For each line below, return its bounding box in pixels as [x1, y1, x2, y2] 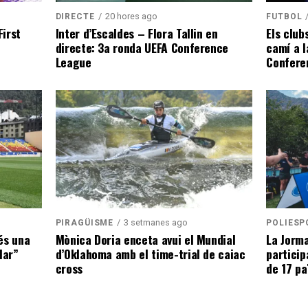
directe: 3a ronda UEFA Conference [55, 38, 229, 56]
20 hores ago [104, 11, 157, 21]
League [55, 53, 91, 71]
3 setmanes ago [124, 217, 188, 228]
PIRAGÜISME [55, 218, 114, 228]
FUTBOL [266, 12, 302, 21]
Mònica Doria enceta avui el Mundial [55, 230, 236, 248]
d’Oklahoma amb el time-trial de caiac [55, 245, 245, 263]
